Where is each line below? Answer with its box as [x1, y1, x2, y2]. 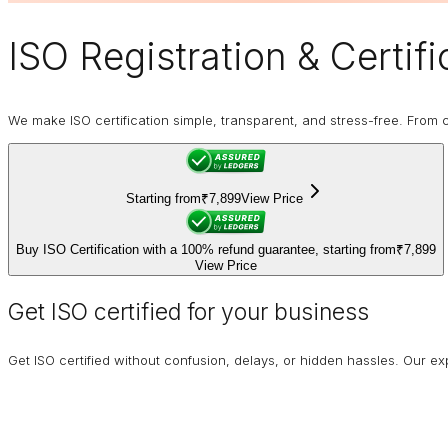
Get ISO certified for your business [8, 298, 369, 327]
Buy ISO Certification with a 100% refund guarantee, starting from [16, 242, 396, 258]
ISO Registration [8, 33, 287, 79]
